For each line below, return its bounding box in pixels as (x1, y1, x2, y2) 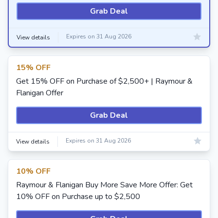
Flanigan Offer (16, 88, 63, 98)
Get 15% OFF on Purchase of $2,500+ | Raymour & (16, 76, 193, 87)
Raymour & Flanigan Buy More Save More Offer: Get (16, 180, 193, 190)
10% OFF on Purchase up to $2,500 (16, 191, 140, 202)
